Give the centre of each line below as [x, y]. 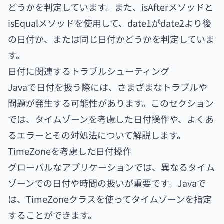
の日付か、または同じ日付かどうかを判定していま [111, 39]
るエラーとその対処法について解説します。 [97, 135]
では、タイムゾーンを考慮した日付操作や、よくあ [111, 119]
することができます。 [52, 215]
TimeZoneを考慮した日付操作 [70, 151]
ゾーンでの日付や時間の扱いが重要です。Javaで [107, 183]
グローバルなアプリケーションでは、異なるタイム [111, 167]
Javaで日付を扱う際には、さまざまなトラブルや [108, 87]
